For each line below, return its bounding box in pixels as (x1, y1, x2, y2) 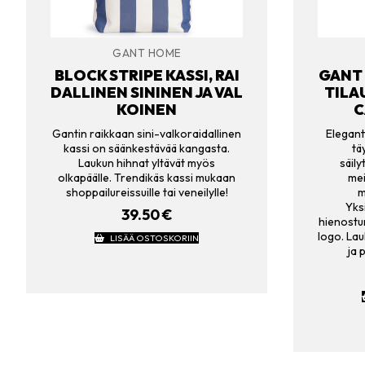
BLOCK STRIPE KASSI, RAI (54, 66, 240, 86)
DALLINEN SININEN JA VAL (51, 83, 243, 103)
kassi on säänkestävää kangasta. (64, 140, 230, 156)
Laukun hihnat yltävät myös (78, 155, 215, 170)
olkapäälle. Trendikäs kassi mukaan (58, 169, 235, 185)
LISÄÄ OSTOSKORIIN (109, 232, 199, 244)
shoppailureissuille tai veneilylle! (65, 184, 228, 200)
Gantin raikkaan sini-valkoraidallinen (52, 125, 241, 141)
